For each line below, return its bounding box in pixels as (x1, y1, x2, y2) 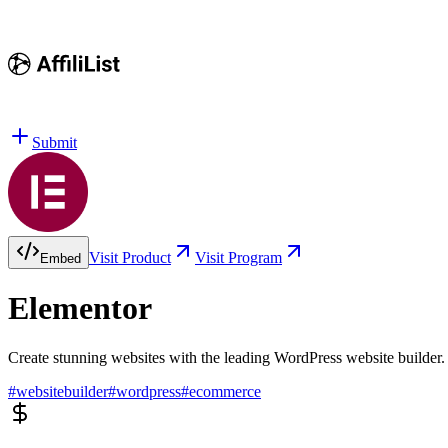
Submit (32, 134, 77, 151)
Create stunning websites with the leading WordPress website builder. (8, 348, 445, 366)
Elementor (8, 290, 152, 327)
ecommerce (189, 382, 261, 400)
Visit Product (89, 249, 171, 266)
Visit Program (195, 249, 282, 266)
